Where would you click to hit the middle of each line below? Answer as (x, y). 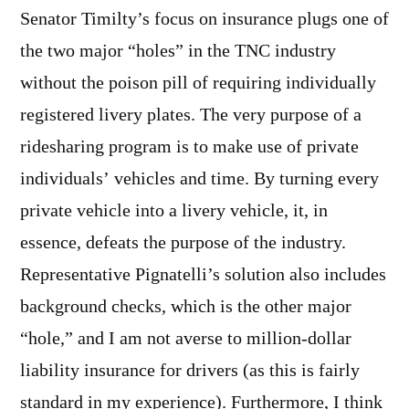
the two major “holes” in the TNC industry (178, 52)
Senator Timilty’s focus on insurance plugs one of (204, 20)
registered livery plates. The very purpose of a (191, 115)
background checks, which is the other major (186, 307)
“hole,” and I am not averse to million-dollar (186, 339)
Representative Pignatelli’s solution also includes (203, 275)
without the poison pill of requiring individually (198, 84)
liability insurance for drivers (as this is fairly (190, 371)
